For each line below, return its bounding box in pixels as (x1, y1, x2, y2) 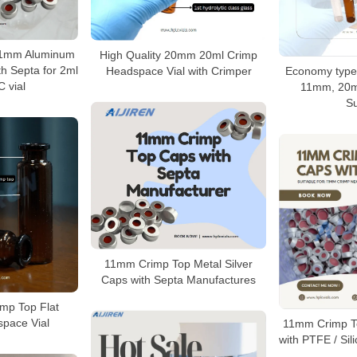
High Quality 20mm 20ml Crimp (100, 48, 257, 61)
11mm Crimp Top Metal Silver (104, 257, 253, 270)
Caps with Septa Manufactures (101, 273, 256, 286)
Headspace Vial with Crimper (105, 64, 252, 77)
